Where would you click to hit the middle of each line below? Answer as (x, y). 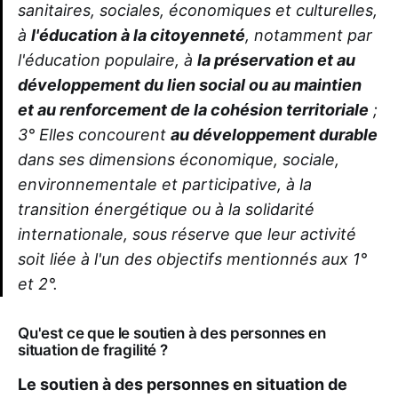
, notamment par (309, 36)
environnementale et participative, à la (165, 185)
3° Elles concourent (94, 135)
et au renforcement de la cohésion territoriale (193, 110)
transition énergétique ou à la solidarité (166, 210)
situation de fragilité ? (93, 350)
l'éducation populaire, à (107, 60)
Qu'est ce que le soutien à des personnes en (172, 334)
